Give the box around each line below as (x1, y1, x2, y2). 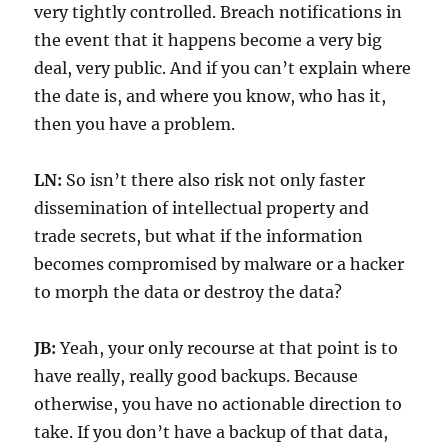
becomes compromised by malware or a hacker (34, 254, 405, 275)
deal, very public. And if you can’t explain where (34, 58, 412, 79)
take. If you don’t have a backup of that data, (34, 422, 389, 443)
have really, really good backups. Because (34, 366, 359, 387)
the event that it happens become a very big (34, 30, 383, 51)
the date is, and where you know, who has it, (34, 86, 387, 107)
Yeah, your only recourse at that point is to (56, 338, 399, 359)
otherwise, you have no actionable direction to (34, 394, 403, 415)
